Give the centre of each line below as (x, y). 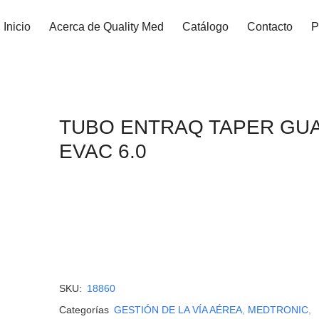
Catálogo (205, 27)
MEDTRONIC (278, 309)
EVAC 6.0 (103, 151)
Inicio (17, 27)
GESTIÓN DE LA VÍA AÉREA (178, 309)
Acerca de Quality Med (106, 27)
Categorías (84, 309)
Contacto (270, 27)
